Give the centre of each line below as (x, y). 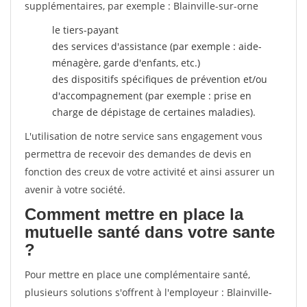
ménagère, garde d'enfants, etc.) (126, 63)
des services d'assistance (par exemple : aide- (157, 46)
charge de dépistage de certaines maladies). (154, 112)
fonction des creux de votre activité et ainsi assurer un (150, 172)
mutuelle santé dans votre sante (150, 232)
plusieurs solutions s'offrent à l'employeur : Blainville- (148, 292)
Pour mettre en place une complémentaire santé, (137, 274)
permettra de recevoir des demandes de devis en (138, 154)
